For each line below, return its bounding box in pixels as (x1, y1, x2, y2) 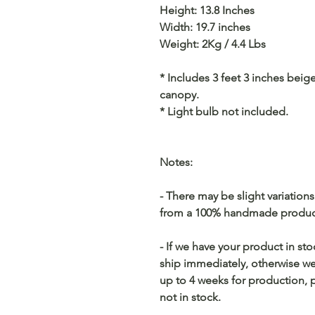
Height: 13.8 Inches (160, 4, 255, 17)
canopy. (160, 88, 199, 101)
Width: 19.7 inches (160, 20, 250, 34)
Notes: (160, 155, 193, 169)
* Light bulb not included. (160, 105, 288, 118)
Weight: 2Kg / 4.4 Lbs (160, 37, 266, 51)
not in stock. (160, 290, 221, 304)
